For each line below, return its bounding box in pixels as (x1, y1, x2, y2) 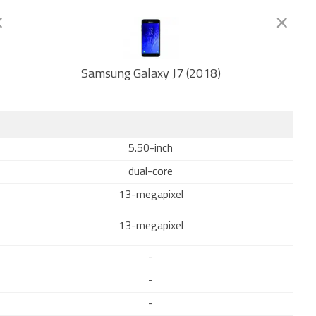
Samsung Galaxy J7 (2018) (80, 68, 221, 81)
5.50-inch (128, 143, 173, 154)
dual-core (128, 166, 173, 178)
